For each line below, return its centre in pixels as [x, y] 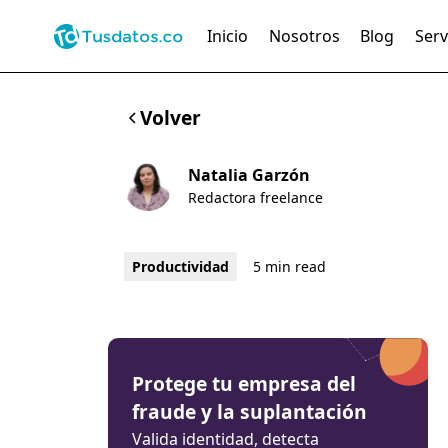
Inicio [227, 36]
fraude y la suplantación [249, 411]
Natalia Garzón [248, 175]
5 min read [289, 266]
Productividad [180, 266]
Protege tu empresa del [243, 383]
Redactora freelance [255, 197]
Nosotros [304, 36]
